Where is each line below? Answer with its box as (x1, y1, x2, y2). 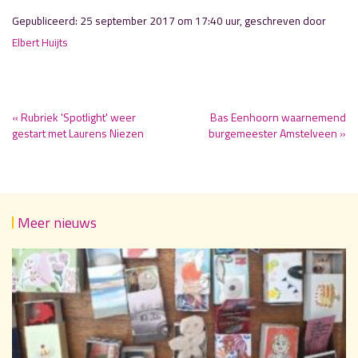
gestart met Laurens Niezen (12, 125, 144, 141)
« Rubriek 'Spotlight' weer (12, 109, 136, 125)
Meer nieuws (18, 212, 97, 233)
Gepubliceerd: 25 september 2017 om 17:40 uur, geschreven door (12, 13, 326, 29)
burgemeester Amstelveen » (209, 125, 346, 141)
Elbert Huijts (12, 34, 68, 50)
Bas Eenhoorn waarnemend (210, 109, 346, 125)
